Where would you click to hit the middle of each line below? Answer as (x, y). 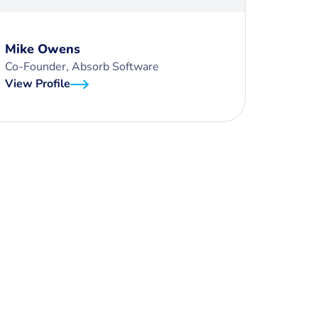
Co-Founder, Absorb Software (82, 67)
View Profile (38, 84)
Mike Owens (43, 49)
